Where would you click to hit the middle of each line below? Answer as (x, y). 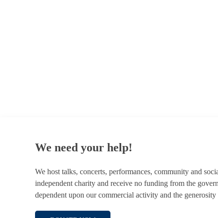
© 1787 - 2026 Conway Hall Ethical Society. (97, 49)
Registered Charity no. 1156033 (79, 69)
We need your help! (84, 148)
